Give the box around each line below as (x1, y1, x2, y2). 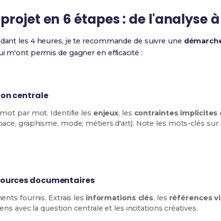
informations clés (85, 193, 154, 202)
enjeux (93, 109, 119, 117)
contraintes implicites (134, 109, 218, 117)
